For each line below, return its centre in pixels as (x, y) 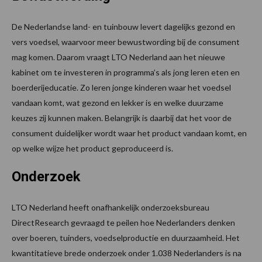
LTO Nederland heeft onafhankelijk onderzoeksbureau (111, 208)
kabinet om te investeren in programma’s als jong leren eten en (126, 73)
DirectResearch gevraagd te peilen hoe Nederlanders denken (123, 223)
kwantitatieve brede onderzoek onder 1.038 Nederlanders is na (127, 253)
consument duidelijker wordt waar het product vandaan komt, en (129, 133)
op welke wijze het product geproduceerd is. (92, 149)
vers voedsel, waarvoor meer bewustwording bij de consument (126, 42)
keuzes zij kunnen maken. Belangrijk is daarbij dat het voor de (122, 118)
